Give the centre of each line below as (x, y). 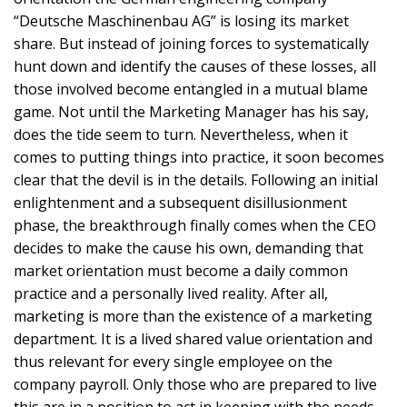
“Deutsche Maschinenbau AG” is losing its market (181, 21)
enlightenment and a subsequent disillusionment (180, 203)
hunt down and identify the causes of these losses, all (195, 67)
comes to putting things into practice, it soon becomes (199, 158)
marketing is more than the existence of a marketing (193, 317)
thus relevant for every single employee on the (173, 362)
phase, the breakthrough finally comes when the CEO (195, 226)
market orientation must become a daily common (181, 271)
